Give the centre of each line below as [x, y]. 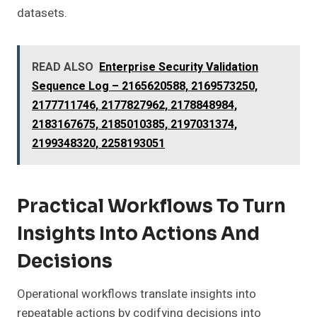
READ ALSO [63, 68]
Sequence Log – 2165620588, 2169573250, [145, 87]
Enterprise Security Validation [179, 68]
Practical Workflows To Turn [151, 207]
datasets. [42, 13]
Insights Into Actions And [138, 234]
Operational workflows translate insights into [137, 294]
